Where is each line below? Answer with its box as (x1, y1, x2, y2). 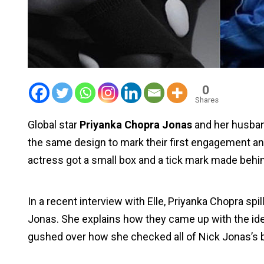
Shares (195, 95, 219, 104)
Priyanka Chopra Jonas (80, 118, 192, 131)
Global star (28, 118, 80, 131)
